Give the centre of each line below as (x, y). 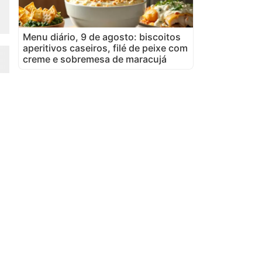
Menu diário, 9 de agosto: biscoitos (102, 37)
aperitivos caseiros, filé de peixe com (105, 48)
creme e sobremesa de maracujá (95, 59)
